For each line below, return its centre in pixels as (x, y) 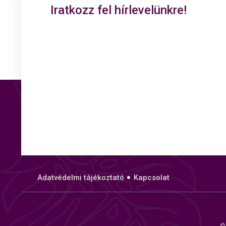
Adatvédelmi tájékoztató (81, 177)
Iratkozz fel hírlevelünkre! (119, 10)
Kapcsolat (151, 177)
